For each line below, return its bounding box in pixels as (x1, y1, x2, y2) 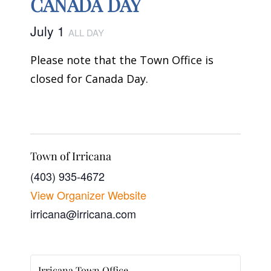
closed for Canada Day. (30, 71, 148, 86)
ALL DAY (68, 25, 104, 39)
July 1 (30, 21, 68, 40)
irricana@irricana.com (30, 206, 136, 222)
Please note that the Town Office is (30, 52, 214, 67)
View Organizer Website (30, 187, 146, 203)
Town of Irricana (30, 149, 111, 164)
